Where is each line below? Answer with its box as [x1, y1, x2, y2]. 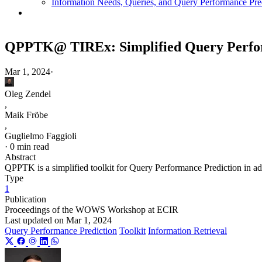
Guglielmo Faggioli [5, 130, 77, 141]
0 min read [10, 141, 49, 151]
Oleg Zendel [5, 88, 51, 99]
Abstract [5, 151, 36, 162]
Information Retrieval [148, 225, 227, 236]
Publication [5, 194, 46, 204]
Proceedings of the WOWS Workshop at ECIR [5, 204, 178, 215]
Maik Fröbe [5, 109, 48, 120]
